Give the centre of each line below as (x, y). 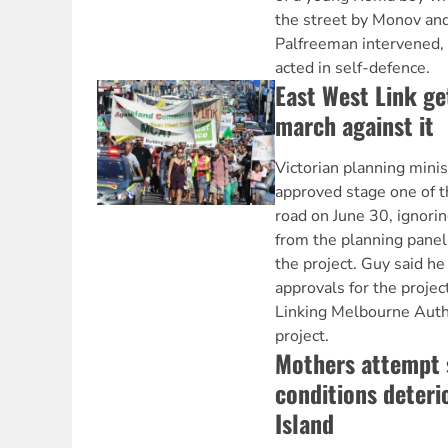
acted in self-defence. (352, 68)
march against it (354, 125)
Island (304, 423)
